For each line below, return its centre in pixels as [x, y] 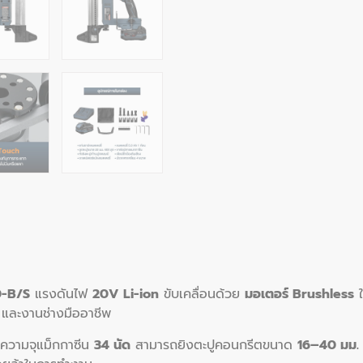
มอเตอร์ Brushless [299, 295]
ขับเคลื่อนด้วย [202, 295]
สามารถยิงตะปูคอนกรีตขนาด [214, 345]
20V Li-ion [126, 295]
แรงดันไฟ [61, 295]
